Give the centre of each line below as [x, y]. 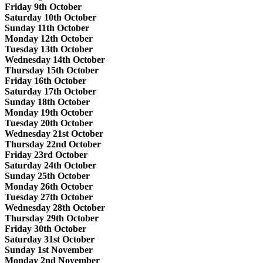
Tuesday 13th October [49, 49]
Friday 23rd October [46, 154]
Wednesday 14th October [55, 59]
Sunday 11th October [47, 28]
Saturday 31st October [50, 239]
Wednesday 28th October [55, 207]
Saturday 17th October [50, 91]
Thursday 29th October [52, 218]
